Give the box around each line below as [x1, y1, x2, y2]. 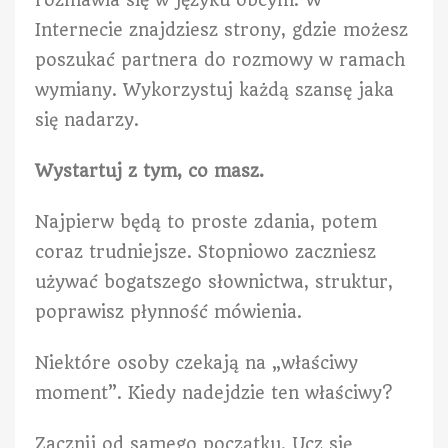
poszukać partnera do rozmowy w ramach [35, 49, 405, 70]
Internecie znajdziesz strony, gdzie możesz [35, 19, 408, 40]
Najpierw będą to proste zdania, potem [35, 211, 377, 232]
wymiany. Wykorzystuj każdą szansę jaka [35, 79, 394, 100]
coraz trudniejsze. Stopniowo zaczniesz [35, 241, 376, 262]
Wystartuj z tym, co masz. [35, 160, 264, 181]
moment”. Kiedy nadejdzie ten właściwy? [35, 382, 392, 403]
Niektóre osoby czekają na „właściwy [35, 352, 358, 373]
